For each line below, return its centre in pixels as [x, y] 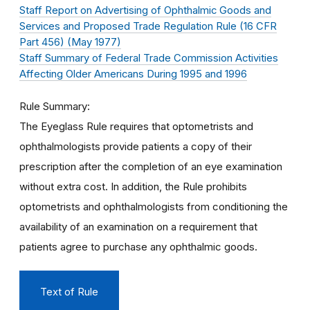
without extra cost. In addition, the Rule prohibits [133, 186]
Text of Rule [69, 292]
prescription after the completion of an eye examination [151, 166]
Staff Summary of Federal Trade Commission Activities [149, 58]
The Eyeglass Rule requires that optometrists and [136, 126]
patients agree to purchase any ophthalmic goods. [138, 247]
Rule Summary [53, 106]
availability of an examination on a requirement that [138, 227]
